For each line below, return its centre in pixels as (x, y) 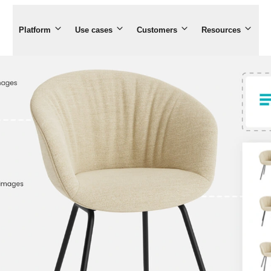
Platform (34, 30)
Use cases (93, 30)
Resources (221, 30)
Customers (157, 30)
